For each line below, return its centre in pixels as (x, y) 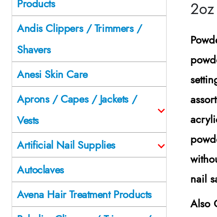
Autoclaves (40, 169)
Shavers (34, 49)
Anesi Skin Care (52, 74)
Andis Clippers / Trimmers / (79, 28)
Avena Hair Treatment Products (84, 194)
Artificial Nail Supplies (66, 145)
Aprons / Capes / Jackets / (77, 99)
